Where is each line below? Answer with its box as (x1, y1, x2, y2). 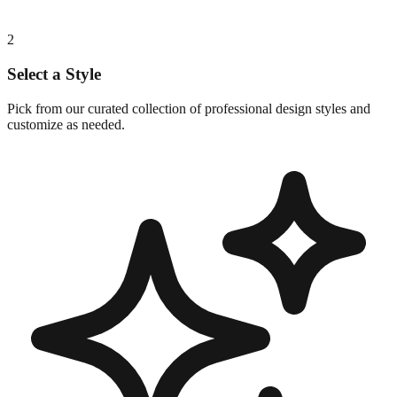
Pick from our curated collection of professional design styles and (7, 100, 370, 116)
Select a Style (7, 64, 101, 83)
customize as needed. (7, 116, 125, 132)
